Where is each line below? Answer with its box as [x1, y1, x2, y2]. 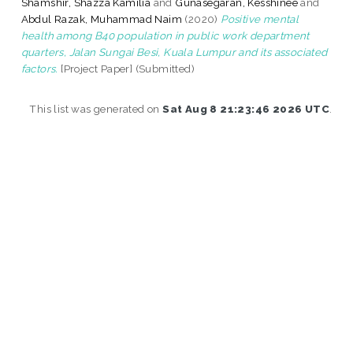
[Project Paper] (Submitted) [58, 61, 195, 75]
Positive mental [221, 12, 299, 25]
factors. [20, 61, 58, 75]
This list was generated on [29, 102, 163, 115]
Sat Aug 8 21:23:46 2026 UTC [162, 102, 329, 115]
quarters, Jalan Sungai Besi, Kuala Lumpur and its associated [20, 45, 328, 58]
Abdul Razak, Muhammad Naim [20, 12, 183, 25]
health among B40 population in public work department [20, 28, 310, 42]
